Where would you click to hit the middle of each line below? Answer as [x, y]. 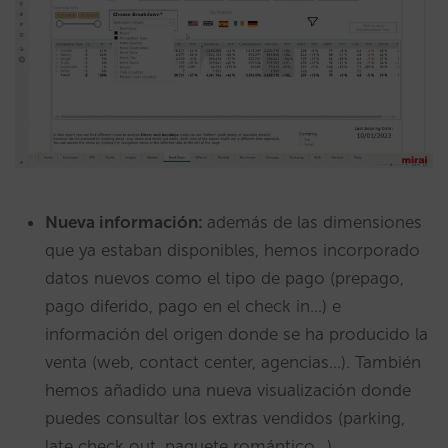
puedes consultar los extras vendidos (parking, [225, 418]
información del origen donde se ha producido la [236, 334]
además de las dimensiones [314, 222]
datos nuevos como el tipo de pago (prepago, [224, 278]
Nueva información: [126, 222]
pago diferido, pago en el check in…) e [193, 306]
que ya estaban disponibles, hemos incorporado [232, 250]
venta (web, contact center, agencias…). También [233, 362]
